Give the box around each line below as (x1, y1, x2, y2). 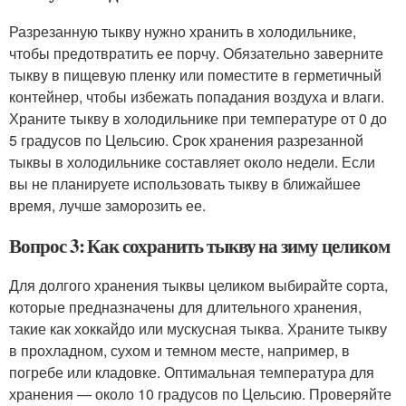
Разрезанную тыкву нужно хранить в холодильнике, (9, 20, 356, 42)
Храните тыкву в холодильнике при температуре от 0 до (9, 107, 387, 129)
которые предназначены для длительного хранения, (9, 295, 362, 317)
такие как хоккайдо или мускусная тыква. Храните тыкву (9, 317, 387, 339)
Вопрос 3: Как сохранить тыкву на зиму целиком (9, 231, 390, 259)
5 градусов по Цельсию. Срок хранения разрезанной (9, 129, 363, 150)
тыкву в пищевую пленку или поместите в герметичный (9, 63, 382, 85)
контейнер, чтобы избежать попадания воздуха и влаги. (9, 85, 384, 107)
